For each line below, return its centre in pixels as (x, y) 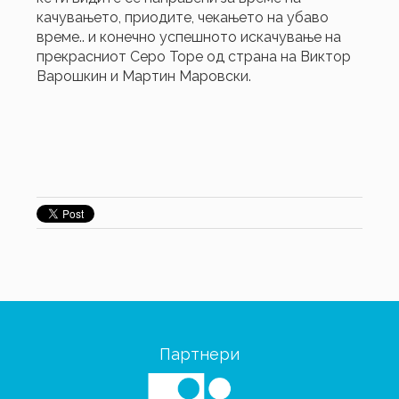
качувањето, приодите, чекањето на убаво (183, 17)
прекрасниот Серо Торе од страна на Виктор (194, 56)
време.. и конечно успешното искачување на (189, 37)
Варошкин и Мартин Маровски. (144, 76)
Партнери (199, 354)
